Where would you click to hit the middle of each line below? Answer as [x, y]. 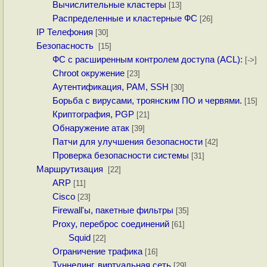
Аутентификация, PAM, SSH [110, 87]
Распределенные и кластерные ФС [125, 19]
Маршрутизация [71, 170]
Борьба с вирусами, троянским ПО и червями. [147, 101]
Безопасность [66, 46]
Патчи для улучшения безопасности [127, 142]
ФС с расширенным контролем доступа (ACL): [147, 60]
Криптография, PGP [93, 115]
